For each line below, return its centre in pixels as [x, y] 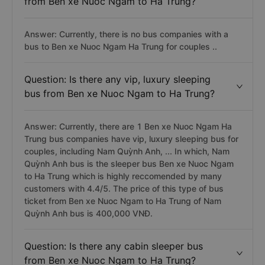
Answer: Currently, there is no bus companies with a [126, 34]
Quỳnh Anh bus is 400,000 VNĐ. [88, 213]
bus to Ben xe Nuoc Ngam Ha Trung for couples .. [121, 46]
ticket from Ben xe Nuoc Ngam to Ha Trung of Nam [123, 201]
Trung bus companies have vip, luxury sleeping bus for [131, 139]
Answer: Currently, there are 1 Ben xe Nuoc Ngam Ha [128, 126]
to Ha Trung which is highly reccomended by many [123, 176]
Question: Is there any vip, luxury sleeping [117, 79]
